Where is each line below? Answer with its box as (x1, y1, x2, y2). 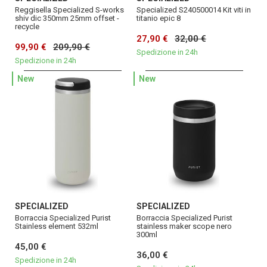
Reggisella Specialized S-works (15, 5, 124, 15)
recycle (15, 22, 39, 32)
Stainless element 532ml (15, 222, 98, 231)
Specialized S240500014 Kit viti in (136, 5, 251, 15)
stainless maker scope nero (136, 222, 232, 231)
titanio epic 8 (136, 14, 181, 23)
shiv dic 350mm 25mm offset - (15, 14, 119, 23)
